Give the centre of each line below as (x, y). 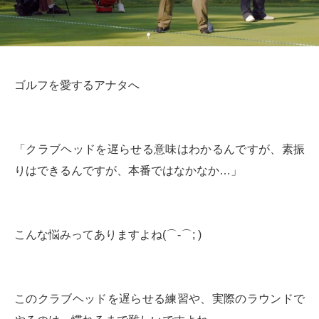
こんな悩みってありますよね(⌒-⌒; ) (108, 235)
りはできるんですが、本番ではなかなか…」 (128, 171)
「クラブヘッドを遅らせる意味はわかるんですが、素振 (159, 149)
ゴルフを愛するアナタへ (77, 85)
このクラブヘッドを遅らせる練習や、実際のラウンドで (159, 299)
